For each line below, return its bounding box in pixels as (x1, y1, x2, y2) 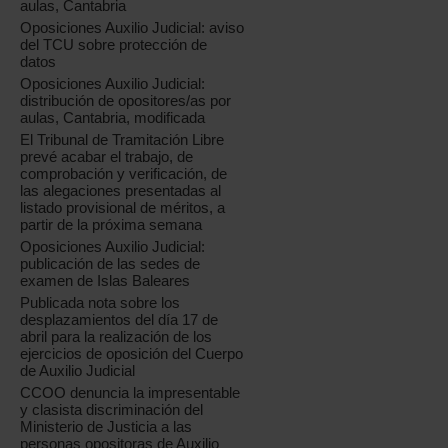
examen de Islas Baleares (20, 272, 191, 290)
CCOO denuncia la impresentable (20, 384, 241, 402)
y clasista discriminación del (20, 401, 204, 419)
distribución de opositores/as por (20, 92, 232, 110)
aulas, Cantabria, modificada (20, 109, 206, 127)
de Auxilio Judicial (20, 362, 136, 380)
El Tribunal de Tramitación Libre (20, 131, 225, 149)
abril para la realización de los (20, 328, 213, 346)
